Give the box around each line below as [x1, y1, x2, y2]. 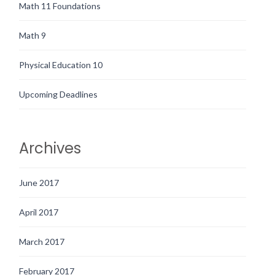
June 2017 [19, 177, 59, 188]
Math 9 [19, 30, 46, 41]
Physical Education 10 [19, 60, 103, 71]
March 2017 [19, 236, 64, 247]
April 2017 [19, 207, 58, 218]
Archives [19, 138, 81, 159]
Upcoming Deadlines [19, 89, 98, 100]
